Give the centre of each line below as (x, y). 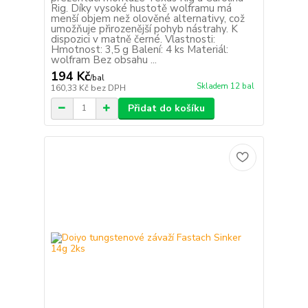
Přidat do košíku (166, 108)
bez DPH (108, 88)
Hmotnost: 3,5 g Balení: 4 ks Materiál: (139, 49)
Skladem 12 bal (225, 86)
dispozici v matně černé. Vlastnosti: (133, 39)
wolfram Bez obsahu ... (103, 59)
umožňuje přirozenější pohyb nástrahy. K (144, 29)
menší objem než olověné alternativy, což (147, 18)
